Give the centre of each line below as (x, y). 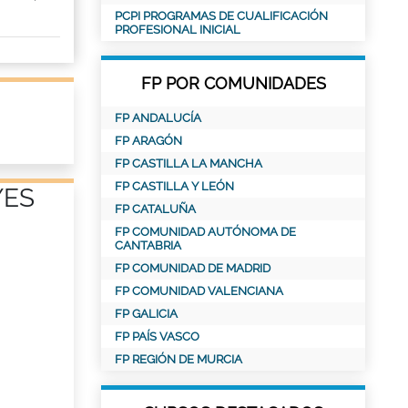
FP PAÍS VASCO (157, 337)
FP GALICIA (146, 314)
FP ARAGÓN (148, 141)
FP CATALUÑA (155, 209)
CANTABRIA (148, 245)
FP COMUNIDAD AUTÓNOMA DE (205, 232)
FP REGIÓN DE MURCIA (178, 359)
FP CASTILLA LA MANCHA (189, 163)
